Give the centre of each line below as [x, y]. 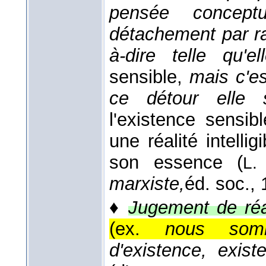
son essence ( [176, 163]
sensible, [149, 77]
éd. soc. [217, 184]
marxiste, [147, 184]
